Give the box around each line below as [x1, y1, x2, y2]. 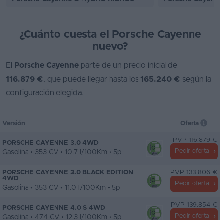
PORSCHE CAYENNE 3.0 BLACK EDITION [2, 169, 133, 176]
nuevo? [92, 41, 128, 53]
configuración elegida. [6, 89, 83, 97]
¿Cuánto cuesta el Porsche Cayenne [19, 29, 201, 41]
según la [180, 75, 211, 83]
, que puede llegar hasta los [43, 75, 140, 83]
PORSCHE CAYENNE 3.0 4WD [2, 140, 99, 147]
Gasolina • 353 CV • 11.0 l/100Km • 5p [2, 184, 120, 192]
